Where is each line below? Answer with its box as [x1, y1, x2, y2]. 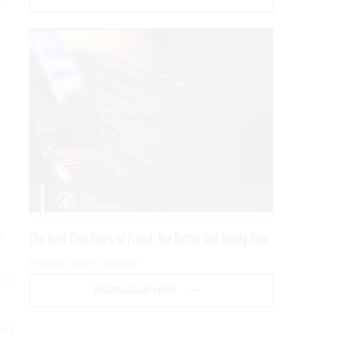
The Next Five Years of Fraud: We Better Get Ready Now [29, 228, 268, 249]
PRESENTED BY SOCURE [29, 255, 138, 271]
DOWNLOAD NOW [93, 282, 180, 297]
